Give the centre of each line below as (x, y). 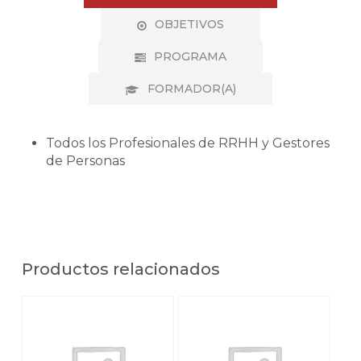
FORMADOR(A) (191, 89)
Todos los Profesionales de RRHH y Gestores (187, 143)
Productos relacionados (120, 270)
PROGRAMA (190, 57)
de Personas (85, 161)
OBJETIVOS (189, 25)
